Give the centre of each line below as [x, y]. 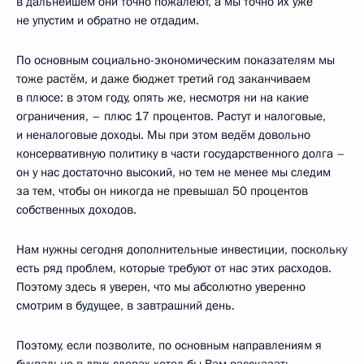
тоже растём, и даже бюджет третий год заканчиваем [163, 79]
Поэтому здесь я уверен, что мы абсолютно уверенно [161, 287]
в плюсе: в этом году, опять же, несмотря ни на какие [162, 98]
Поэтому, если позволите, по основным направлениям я [169, 346]
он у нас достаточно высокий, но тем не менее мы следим [173, 173]
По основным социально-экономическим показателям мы [175, 61]
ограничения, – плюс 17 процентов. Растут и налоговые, [171, 117]
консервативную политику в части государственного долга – [181, 154]
